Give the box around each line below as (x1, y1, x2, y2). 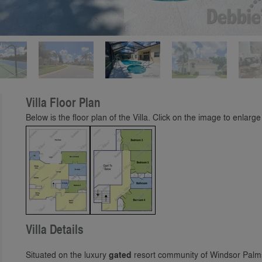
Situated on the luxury (26, 249, 109, 260)
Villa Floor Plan (26, 94, 101, 111)
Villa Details (26, 220, 84, 238)
